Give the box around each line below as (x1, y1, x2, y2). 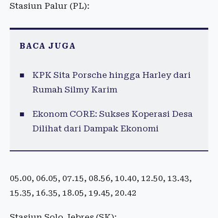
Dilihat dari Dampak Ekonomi (32, 124, 159, 134)
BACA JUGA (19, 41, 76, 51)
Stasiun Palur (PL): (10, 1, 90, 11)
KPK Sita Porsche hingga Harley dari (32, 70, 191, 80)
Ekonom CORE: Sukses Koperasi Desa (32, 109, 193, 119)
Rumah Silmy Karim (32, 85, 117, 95)
